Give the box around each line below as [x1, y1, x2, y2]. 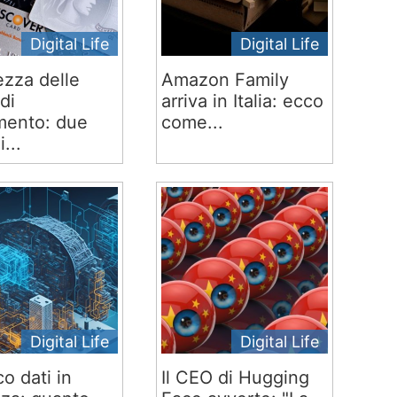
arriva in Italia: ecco [160, 90, 323, 112]
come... [160, 112, 223, 133]
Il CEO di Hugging [160, 367, 309, 388]
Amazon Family [160, 69, 289, 90]
